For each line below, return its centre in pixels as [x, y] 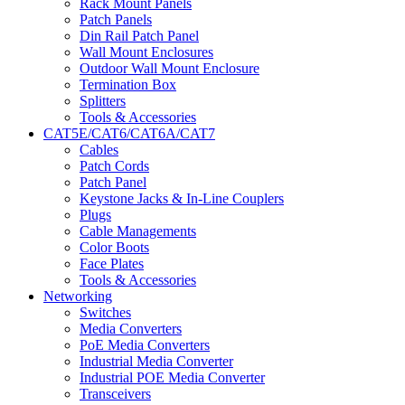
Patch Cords [114, 165]
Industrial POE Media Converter [172, 377]
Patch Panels [116, 19]
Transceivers [115, 393]
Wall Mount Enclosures [146, 52]
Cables [99, 149]
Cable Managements [138, 231]
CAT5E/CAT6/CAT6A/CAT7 [129, 133]
